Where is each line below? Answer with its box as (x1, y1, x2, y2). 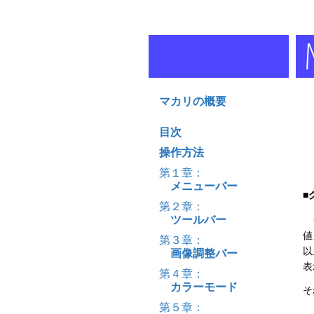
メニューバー (159, 179, 238, 192)
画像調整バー (159, 247, 238, 259)
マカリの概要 (159, 95, 226, 107)
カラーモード (159, 280, 238, 293)
